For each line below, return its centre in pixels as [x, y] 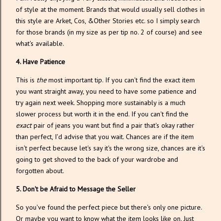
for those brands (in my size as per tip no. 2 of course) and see [109, 32]
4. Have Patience [41, 62]
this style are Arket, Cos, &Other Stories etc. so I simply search [108, 21]
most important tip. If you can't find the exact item [122, 80]
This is [26, 80]
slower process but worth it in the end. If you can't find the [102, 114]
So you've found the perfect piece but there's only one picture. [109, 207]
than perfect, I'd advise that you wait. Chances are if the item [105, 137]
